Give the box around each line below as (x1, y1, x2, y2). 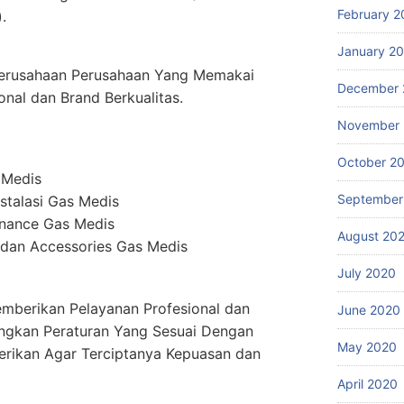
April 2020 (337, 376, 398, 391)
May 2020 (337, 339, 397, 354)
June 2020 (337, 302, 400, 317)
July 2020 (337, 265, 396, 280)
